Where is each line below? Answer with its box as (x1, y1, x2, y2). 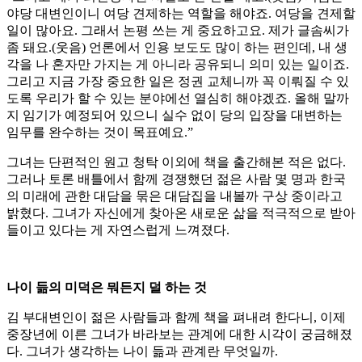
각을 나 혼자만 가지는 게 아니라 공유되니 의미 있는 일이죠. (6, 57, 349, 72)
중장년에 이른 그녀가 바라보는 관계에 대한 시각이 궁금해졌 (6, 327, 352, 342)
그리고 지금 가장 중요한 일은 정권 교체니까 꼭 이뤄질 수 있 (6, 74, 349, 89)
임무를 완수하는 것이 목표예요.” (6, 125, 193, 140)
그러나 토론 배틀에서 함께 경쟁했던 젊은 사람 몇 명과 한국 (6, 172, 346, 187)
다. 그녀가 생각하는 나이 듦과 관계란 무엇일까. (6, 344, 278, 359)
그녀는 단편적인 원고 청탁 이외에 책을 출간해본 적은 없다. (6, 155, 346, 170)
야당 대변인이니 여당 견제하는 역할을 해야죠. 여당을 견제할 (6, 6, 356, 21)
